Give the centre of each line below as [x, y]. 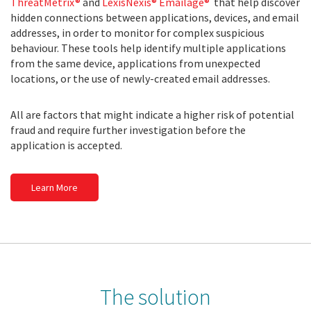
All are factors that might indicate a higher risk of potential [152, 115]
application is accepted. [66, 145]
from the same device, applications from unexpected [135, 64]
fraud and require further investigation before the [128, 130]
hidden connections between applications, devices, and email [155, 18]
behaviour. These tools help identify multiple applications [148, 48]
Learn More [54, 188]
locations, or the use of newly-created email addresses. [140, 79]
